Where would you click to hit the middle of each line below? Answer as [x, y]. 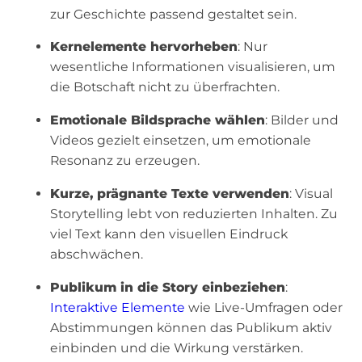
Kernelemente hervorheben [143, 47]
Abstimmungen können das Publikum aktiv [191, 327]
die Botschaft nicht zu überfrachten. [164, 87]
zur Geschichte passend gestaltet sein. [173, 14]
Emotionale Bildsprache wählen [157, 120]
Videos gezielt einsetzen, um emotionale [180, 141]
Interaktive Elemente [117, 307]
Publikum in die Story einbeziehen [167, 287]
